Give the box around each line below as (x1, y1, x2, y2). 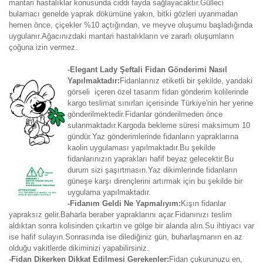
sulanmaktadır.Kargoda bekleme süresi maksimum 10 (68, 121, 250, 130)
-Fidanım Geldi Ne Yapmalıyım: (68, 199, 181, 208)
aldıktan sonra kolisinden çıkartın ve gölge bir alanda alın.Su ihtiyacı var (9, 221, 254, 230)
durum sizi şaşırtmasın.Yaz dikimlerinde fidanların (68, 166, 237, 174)
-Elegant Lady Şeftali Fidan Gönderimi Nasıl (68, 65, 227, 74)
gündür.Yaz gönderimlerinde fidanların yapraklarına (68, 132, 238, 141)
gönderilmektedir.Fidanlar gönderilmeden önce (68, 110, 222, 119)
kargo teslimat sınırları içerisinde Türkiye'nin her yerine (68, 99, 253, 107)
